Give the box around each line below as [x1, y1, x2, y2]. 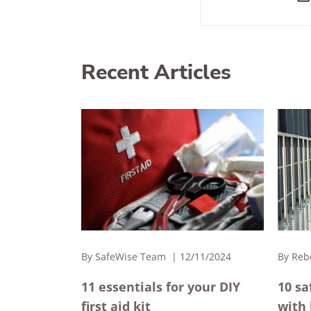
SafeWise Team [95, 250, 166, 264]
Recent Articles [81, 58, 231, 87]
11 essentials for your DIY [81, 278, 240, 296]
